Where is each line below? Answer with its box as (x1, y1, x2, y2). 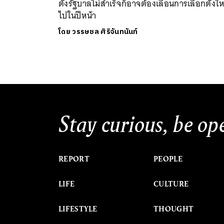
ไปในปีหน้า (58, 7, 96, 23)
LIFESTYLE (58, 203, 97, 214)
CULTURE (153, 178, 189, 189)
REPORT (58, 153, 89, 164)
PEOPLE (153, 153, 182, 164)
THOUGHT (153, 203, 194, 214)
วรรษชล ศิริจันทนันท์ (72, 25, 138, 37)
